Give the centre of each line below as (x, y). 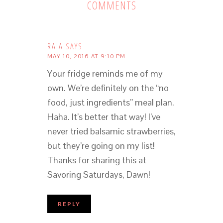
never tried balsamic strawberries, (111, 131)
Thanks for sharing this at (97, 160)
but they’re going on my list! (101, 146)
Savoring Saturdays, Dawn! (99, 175)
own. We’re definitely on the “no (108, 88)
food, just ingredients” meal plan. (111, 103)
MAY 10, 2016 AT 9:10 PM (86, 56)
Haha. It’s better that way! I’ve (104, 117)
